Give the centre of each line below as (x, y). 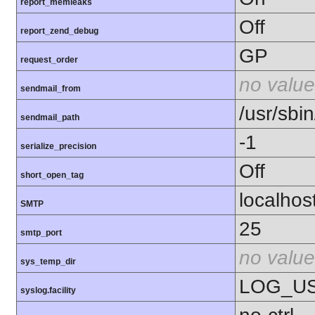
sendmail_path (50, 118)
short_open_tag (52, 175)
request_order (49, 60)
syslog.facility (48, 291)
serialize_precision (58, 147)
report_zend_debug (59, 31)
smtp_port (41, 233)
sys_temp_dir (48, 262)
